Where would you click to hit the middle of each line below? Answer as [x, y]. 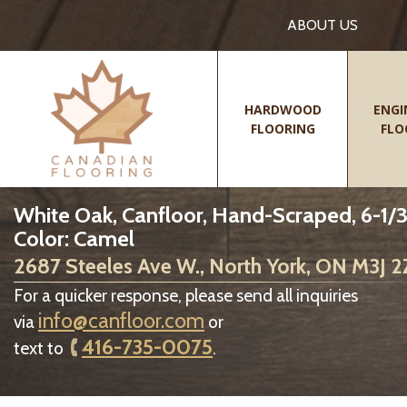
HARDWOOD [283, 109]
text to [40, 348]
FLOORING [283, 129]
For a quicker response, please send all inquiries [186, 295]
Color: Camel [74, 238]
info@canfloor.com [121, 321]
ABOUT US [323, 25]
